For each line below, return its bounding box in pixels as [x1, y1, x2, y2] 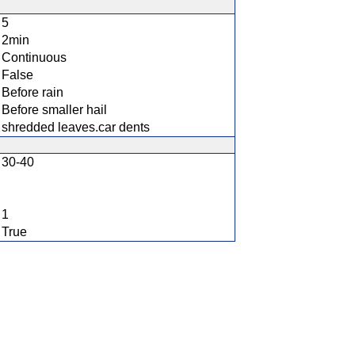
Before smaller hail [2, 103, 107, 116]
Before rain [2, 86, 63, 99]
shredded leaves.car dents [2, 120, 150, 134]
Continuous [2, 51, 67, 64]
